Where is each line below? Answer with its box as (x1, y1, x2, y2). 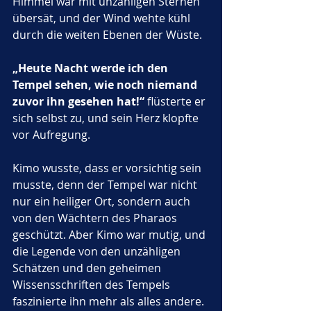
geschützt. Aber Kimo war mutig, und (12, 227, 208, 242)
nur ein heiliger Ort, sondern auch (12, 194, 193, 209)
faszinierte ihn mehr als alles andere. (12, 294, 207, 309)
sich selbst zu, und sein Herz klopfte (12, 110, 201, 126)
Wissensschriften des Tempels (12, 277, 173, 292)
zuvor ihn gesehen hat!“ (12, 94, 144, 109)
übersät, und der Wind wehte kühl (12, 10, 193, 26)
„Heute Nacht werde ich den (12, 60, 171, 76)
